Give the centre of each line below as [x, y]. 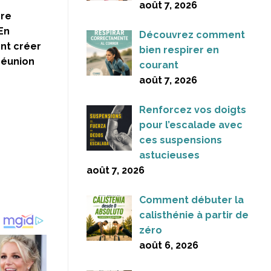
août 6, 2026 [169, 246]
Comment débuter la [191, 200]
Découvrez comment [192, 35]
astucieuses [169, 155]
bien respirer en [179, 50]
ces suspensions [181, 140]
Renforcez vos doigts [193, 110]
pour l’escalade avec [191, 125]
